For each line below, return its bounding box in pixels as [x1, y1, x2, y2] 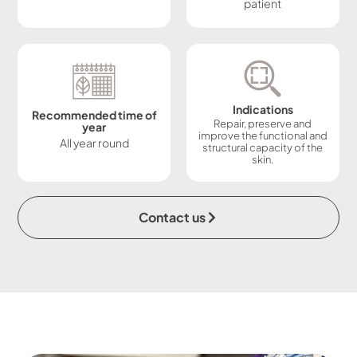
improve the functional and [198, 128, 328, 142]
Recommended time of [31, 107, 157, 122]
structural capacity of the [202, 140, 324, 154]
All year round [59, 135, 129, 150]
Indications [232, 101, 293, 116]
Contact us [139, 208, 206, 226]
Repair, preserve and [214, 116, 312, 130]
